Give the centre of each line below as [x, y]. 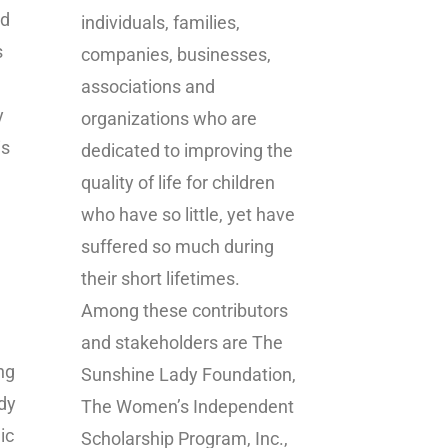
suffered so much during [177, 247]
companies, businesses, [176, 55]
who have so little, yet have [188, 215]
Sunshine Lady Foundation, [188, 375]
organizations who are [169, 119]
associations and [148, 87]
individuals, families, [160, 23]
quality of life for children [178, 183]
